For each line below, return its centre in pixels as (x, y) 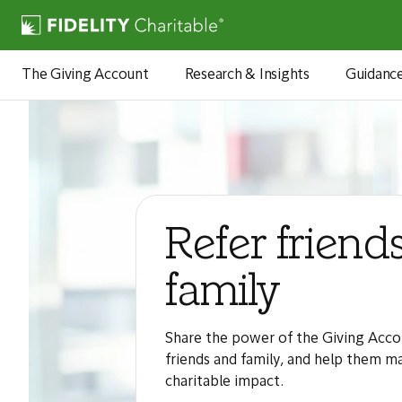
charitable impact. (224, 382)
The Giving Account (85, 75)
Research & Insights (247, 75)
